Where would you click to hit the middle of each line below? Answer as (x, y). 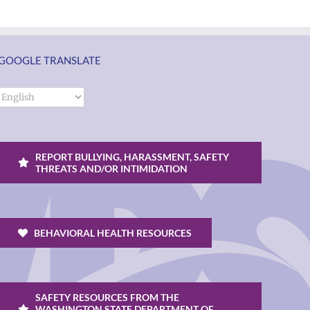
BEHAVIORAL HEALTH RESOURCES (113, 233)
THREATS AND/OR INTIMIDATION (112, 168)
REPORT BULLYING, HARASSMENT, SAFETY (133, 157)
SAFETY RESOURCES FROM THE (108, 297)
